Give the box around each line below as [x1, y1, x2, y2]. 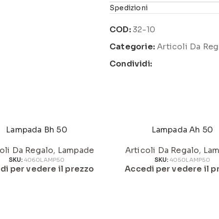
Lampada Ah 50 [151, 125, 214, 135]
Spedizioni [109, 3, 148, 12]
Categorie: [109, 42, 155, 52]
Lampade [57, 145, 94, 155]
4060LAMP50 [23, 156, 65, 163]
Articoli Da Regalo [125, 145, 199, 155]
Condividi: [109, 59, 152, 69]
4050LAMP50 [169, 156, 211, 163]
